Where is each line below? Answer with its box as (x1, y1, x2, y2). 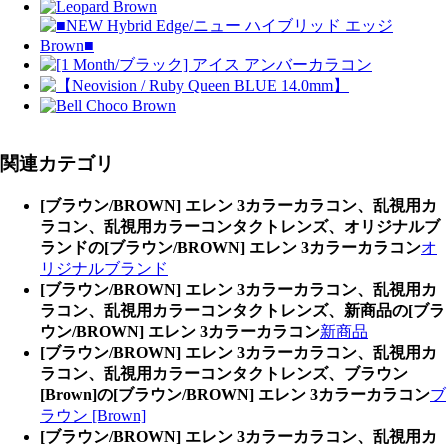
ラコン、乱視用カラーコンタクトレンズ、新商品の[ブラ (40, 302, 445, 319)
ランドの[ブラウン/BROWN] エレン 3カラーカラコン (40, 239, 421, 256)
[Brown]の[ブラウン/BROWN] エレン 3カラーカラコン (40, 386, 430, 403)
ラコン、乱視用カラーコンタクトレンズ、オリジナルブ (40, 218, 440, 235)
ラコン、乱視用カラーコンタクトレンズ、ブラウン (40, 365, 408, 382)
